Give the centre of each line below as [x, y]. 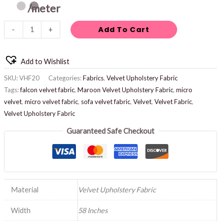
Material [25, 190]
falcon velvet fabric [47, 90]
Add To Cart [124, 29]
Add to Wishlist [45, 62]
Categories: [65, 78]
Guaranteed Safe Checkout [110, 131]
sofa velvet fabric [105, 101]
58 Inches [92, 211]
